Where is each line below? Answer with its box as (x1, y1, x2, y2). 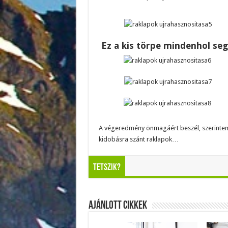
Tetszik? (93, 163, 121, 173)
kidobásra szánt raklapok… (98, 135, 179, 143)
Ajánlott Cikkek (88, 200, 147, 212)
